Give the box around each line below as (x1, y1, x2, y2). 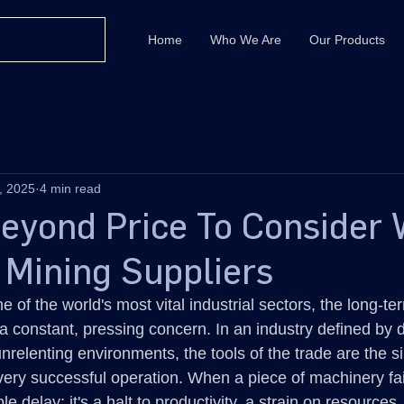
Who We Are (210, 32, 281, 47)
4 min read (40, 180, 101, 196)
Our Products (309, 32, 385, 47)
